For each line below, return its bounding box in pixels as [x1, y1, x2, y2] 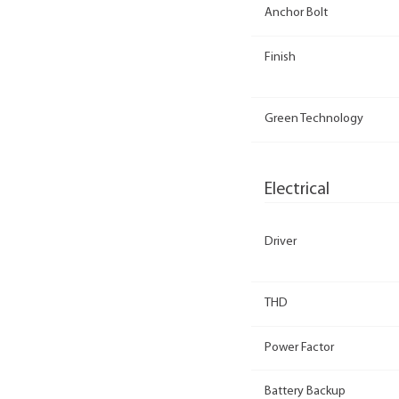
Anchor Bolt [265, 6, 328, 20]
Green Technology [265, 112, 363, 126]
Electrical [265, 180, 330, 199]
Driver [265, 234, 297, 248]
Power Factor [265, 340, 334, 354]
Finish [265, 50, 296, 64]
